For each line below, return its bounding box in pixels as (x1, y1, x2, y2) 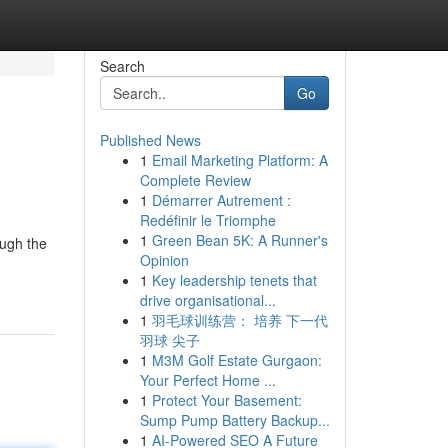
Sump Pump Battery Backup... (139, 410, 330, 430)
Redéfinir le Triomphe (139, 210, 276, 230)
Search (99, 56, 145, 76)
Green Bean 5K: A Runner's (151, 230, 328, 250)
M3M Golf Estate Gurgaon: (151, 350, 322, 370)
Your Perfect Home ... (139, 370, 276, 390)
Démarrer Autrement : (151, 190, 291, 210)
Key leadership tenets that (151, 270, 317, 290)
